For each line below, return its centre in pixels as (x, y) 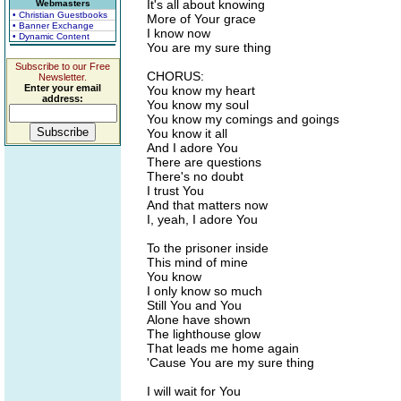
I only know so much (205, 291)
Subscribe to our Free (63, 66)
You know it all (187, 133)
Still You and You (194, 305)
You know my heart (201, 90)
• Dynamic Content (51, 36)
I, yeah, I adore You (202, 219)
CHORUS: (175, 76)
